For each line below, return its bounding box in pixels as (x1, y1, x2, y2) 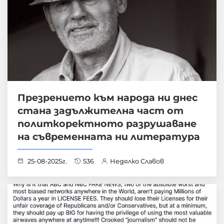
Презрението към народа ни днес (17, 91, 197, 104)
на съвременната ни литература (17, 130, 200, 143)
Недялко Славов (110, 157, 164, 165)
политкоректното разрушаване (17, 117, 196, 130)
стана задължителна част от (17, 104, 183, 117)
